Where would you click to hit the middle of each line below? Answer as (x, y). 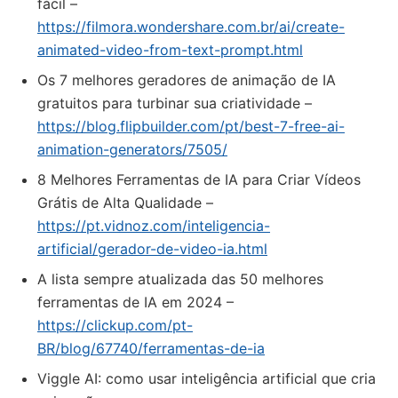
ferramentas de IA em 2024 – (135, 302)
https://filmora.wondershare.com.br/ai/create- (191, 27)
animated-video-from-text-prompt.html (170, 50)
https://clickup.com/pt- (115, 325)
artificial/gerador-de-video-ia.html (152, 249)
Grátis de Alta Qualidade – (125, 203)
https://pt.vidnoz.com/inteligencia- (154, 226)
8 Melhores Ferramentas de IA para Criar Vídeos (199, 179)
